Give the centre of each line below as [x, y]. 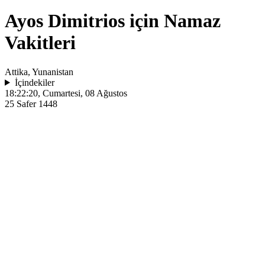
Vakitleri [40, 43]
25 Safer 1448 [31, 104]
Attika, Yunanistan [39, 72]
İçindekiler [34, 82]
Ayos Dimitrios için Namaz [113, 21]
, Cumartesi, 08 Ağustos [83, 93]
